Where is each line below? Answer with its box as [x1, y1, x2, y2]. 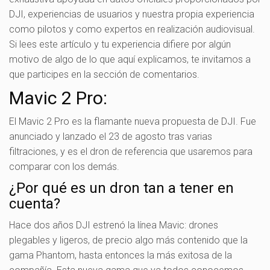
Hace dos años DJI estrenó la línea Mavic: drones [9, 219, 218, 231]
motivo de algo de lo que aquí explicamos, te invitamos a [9, 53, 251, 65]
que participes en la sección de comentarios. [9, 68, 199, 80]
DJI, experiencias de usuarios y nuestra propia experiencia [9, 8, 254, 20]
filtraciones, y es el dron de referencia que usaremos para [9, 145, 253, 157]
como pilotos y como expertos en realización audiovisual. [9, 23, 255, 35]
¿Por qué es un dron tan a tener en [9, 179, 234, 196]
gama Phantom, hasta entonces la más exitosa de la [9, 249, 232, 261]
